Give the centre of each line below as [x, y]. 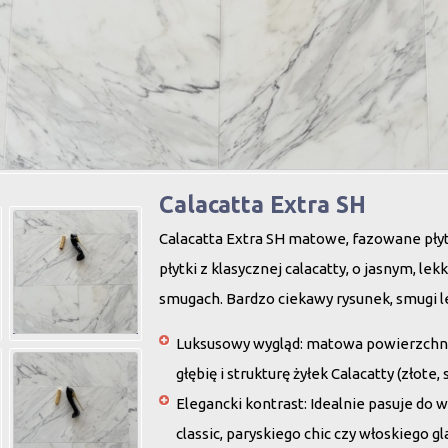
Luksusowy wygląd [238, 343]
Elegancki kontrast [240, 403]
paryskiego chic [278, 433]
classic [198, 433]
